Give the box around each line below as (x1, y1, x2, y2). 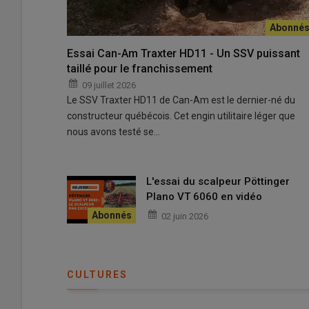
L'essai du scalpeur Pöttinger (146, 175, 290, 188)
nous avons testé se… (67, 126, 160, 137)
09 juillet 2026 (82, 79, 136, 90)
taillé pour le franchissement (67, 61, 212, 75)
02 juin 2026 (161, 210, 208, 221)
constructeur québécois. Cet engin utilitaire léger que (67, 110, 295, 121)
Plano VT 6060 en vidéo (146, 190, 262, 203)
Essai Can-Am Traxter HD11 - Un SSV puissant (67, 46, 300, 60)
